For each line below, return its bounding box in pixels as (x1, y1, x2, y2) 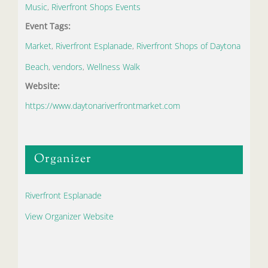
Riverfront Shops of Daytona (136, 39, 240, 51)
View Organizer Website (25, 210, 114, 222)
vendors (52, 60, 83, 72)
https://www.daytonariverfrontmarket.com (25, 99, 180, 111)
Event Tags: (25, 20, 71, 32)
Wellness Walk (86, 60, 140, 72)
